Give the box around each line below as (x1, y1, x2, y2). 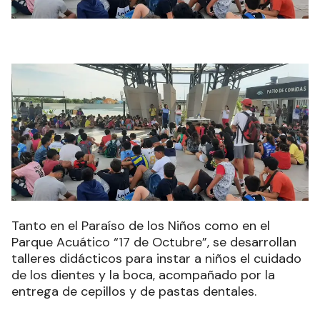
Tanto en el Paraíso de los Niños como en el (11, 216, 270, 234)
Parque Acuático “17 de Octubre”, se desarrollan (11, 233, 296, 251)
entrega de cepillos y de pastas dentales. (11, 282, 256, 300)
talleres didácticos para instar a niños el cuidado (11, 249, 301, 267)
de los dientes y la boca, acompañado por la (11, 266, 275, 284)
